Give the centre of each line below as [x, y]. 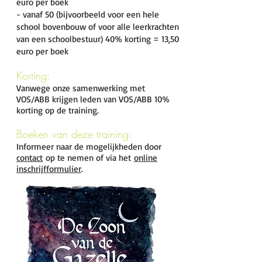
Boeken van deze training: [74, 134]
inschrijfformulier [49, 169]
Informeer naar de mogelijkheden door [89, 146]
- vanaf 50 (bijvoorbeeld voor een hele [88, 14]
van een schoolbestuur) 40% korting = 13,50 [98, 39]
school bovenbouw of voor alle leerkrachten [98, 27]
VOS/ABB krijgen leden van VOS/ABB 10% [93, 99]
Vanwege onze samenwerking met [82, 88]
